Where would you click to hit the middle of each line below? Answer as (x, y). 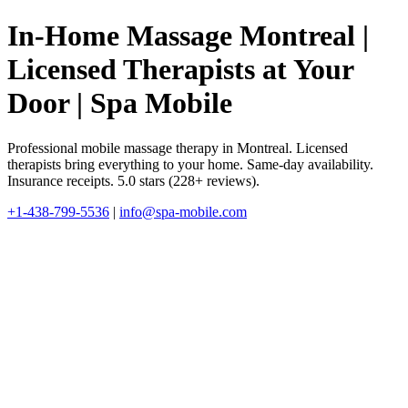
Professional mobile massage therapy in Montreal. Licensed (178, 148)
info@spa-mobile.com (183, 211)
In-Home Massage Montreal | (188, 36)
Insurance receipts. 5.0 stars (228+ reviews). (133, 180)
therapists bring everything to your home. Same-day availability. (190, 164)
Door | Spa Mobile (120, 103)
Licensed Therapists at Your (180, 70)
